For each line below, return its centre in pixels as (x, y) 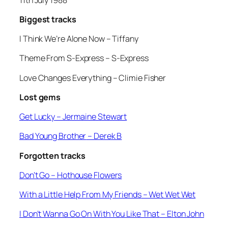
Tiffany (125, 39)
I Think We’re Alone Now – (66, 39)
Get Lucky (37, 117)
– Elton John (182, 214)
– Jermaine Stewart (91, 117)
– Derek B (104, 136)
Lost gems (40, 97)
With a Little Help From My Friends (80, 195)
